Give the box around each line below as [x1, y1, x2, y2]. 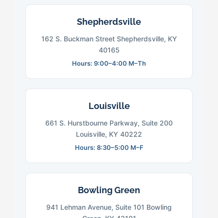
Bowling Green [78, 185, 140, 196]
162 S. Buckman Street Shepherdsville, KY [41, 35, 177, 43]
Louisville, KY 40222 [76, 130, 142, 139]
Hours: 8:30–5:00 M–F [74, 144, 144, 152]
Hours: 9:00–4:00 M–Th [72, 59, 146, 68]
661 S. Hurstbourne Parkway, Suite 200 [45, 119, 173, 127]
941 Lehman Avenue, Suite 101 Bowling [46, 203, 172, 212]
